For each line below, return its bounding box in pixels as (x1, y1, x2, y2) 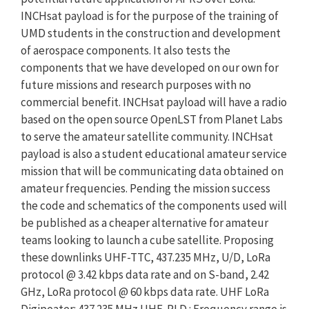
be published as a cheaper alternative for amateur (21, 215, 268, 230)
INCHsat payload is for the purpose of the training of (21, 8, 279, 23)
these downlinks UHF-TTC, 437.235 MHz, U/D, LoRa (21, 250, 270, 265)
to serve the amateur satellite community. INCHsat (21, 129, 273, 144)
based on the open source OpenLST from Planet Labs (21, 112, 283, 127)
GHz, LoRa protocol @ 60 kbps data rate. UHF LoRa (21, 284, 269, 299)
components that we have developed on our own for (21, 60, 279, 75)
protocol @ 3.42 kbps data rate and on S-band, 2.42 (21, 267, 269, 282)
